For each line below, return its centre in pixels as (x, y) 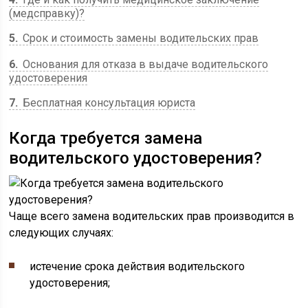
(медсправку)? (47, 13)
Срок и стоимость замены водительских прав (140, 38)
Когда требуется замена (106, 138)
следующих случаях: (62, 233)
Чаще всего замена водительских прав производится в (152, 216)
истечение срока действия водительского (137, 266)
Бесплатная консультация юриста (108, 103)
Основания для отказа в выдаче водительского (144, 64)
